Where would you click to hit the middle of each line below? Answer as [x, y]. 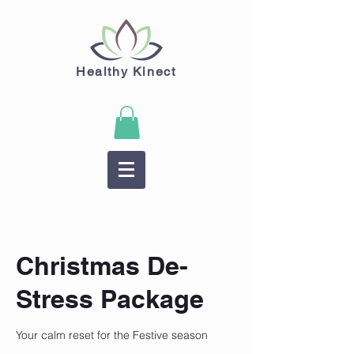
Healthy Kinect [126, 72]
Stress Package [110, 298]
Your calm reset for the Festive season [112, 335]
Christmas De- [102, 265]
